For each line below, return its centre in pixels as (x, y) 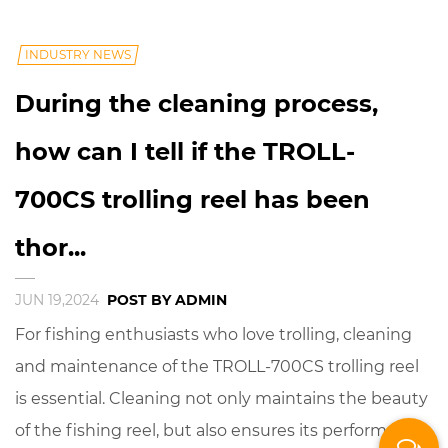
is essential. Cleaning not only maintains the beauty (221, 399)
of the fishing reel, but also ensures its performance (220, 431)
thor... (50, 248)
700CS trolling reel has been (192, 200)
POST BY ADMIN (167, 300)
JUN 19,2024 (59, 300)
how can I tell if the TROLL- (185, 152)
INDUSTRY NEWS (78, 55)
